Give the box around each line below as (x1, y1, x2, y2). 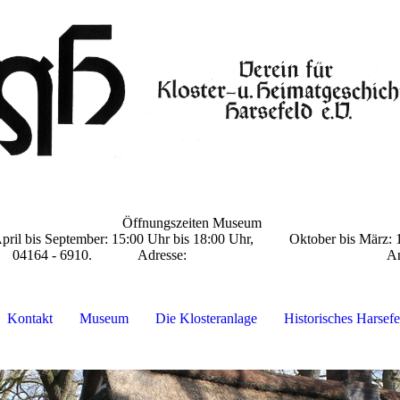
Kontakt (6, 311, 53, 327)
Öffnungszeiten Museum (121, 215, 265, 231)
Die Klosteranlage (154, 311, 257, 327)
